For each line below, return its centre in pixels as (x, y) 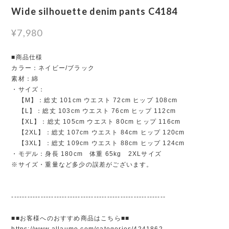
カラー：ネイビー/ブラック (53, 68)
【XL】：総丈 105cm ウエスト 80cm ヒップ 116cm (96, 121)
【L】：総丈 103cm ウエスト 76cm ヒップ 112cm (94, 111)
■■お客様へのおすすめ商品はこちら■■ (71, 218)
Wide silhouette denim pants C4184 (95, 11)
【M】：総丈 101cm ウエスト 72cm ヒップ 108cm (94, 100)
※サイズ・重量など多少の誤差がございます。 (82, 164)
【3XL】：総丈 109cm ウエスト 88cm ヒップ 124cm (98, 143)
